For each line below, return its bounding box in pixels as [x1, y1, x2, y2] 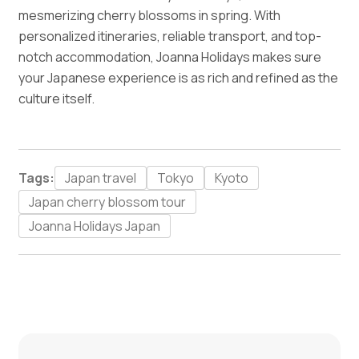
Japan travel [65, 168, 137, 187]
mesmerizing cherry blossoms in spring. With [18, 6, 281, 24]
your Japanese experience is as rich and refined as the [18, 68, 339, 87]
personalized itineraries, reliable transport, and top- [18, 26, 322, 45]
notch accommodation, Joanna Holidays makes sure [18, 47, 322, 66]
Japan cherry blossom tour [29, 192, 187, 211]
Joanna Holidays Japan [29, 216, 161, 235]
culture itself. [18, 89, 95, 107]
